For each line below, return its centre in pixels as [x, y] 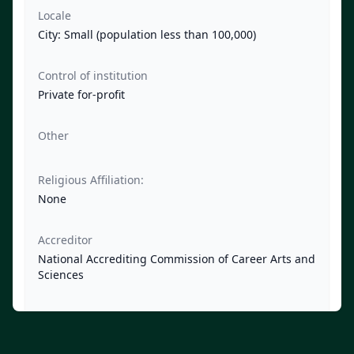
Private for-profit [81, 95]
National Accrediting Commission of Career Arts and [177, 259]
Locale [55, 16]
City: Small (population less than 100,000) [147, 35]
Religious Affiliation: [91, 180]
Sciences [61, 275]
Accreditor [65, 240]
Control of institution [93, 76]
